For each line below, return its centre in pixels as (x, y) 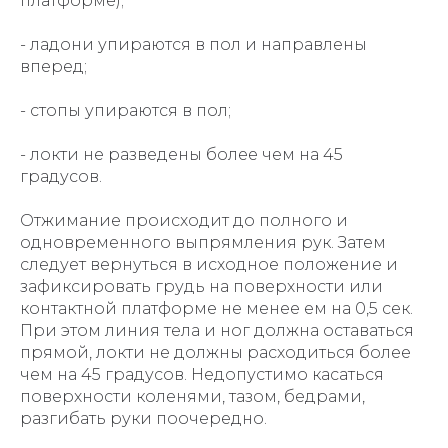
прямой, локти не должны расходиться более (215, 352)
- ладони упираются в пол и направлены (193, 44)
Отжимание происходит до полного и (184, 220)
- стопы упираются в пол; (125, 110)
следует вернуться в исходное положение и (209, 264)
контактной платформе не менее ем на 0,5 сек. (216, 308)
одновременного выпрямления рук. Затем (203, 242)
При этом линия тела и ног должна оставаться (217, 330)
